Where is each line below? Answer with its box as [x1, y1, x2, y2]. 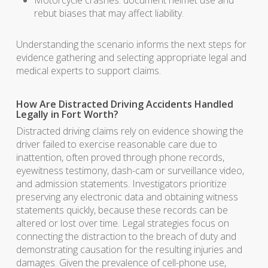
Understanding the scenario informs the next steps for [16, 38, 246, 51]
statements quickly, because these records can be [16, 203, 228, 217]
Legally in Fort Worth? [16, 108, 118, 121]
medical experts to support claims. [16, 64, 161, 77]
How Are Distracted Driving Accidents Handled [16, 98, 233, 111]
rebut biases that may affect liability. [33, 7, 184, 20]
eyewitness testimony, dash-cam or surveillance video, [16, 164, 244, 177]
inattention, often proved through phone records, [16, 151, 224, 164]
